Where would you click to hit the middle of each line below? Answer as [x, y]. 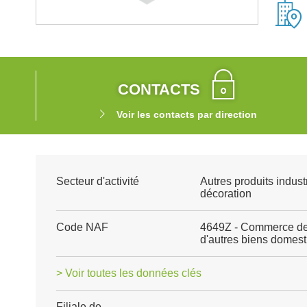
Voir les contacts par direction [186, 114]
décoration [225, 194]
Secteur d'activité [98, 181]
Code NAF [82, 227]
